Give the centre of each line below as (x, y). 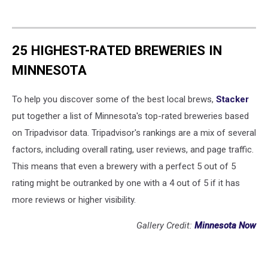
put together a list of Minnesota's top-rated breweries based (130, 116)
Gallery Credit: (165, 226)
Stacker (232, 100)
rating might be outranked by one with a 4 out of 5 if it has (126, 183)
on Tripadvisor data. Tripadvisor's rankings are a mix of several (134, 133)
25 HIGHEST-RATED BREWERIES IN (117, 50)
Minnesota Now (225, 226)
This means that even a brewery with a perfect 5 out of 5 (124, 167)
